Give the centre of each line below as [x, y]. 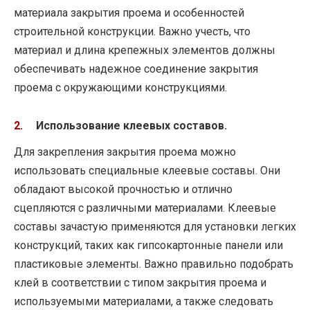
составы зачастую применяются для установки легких [155, 226]
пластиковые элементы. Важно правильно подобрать [154, 264]
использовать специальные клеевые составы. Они [147, 170]
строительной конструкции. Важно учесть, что [132, 32]
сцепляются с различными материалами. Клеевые [145, 208]
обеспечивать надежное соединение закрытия [136, 69]
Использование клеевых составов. [131, 125]
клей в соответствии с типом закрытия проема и [140, 282]
